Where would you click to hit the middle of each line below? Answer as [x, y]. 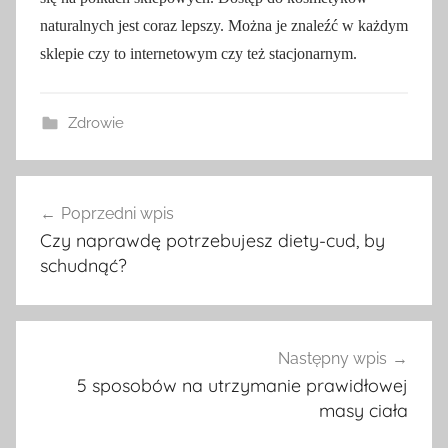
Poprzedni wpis [117, 213]
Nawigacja [80, 192]
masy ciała [363, 411]
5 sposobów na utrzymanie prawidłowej [242, 386]
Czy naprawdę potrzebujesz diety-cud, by [212, 240]
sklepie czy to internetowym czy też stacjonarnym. [198, 53]
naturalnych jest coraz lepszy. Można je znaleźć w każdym [224, 25]
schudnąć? [83, 265]
